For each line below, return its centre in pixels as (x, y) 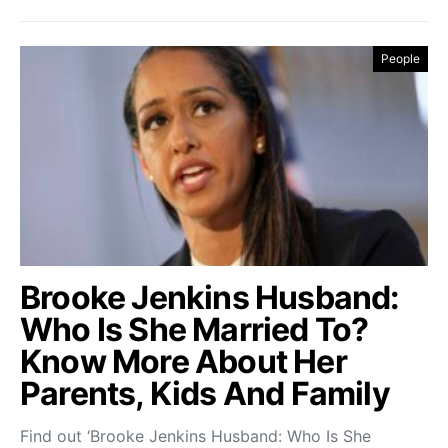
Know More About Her (183, 362)
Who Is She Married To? (194, 330)
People (400, 59)
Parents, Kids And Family (205, 394)
